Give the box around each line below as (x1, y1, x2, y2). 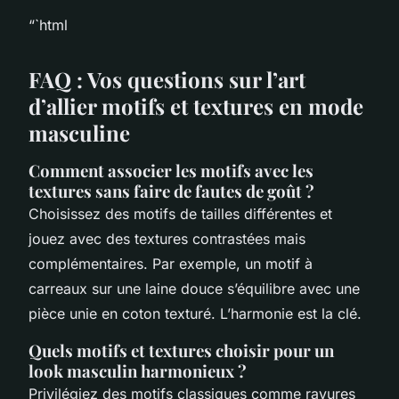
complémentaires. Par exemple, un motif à (28, 254, 313, 273)
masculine (28, 118, 130, 147)
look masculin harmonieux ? (28, 359, 247, 382)
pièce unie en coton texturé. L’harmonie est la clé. (28, 304, 362, 322)
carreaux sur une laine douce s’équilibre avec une (28, 279, 360, 297)
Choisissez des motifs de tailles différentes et (28, 204, 332, 223)
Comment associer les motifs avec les (28, 159, 313, 182)
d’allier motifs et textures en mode (28, 91, 363, 120)
